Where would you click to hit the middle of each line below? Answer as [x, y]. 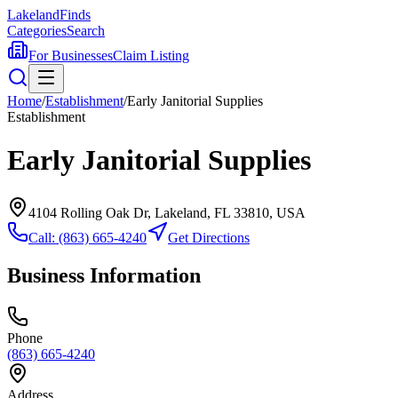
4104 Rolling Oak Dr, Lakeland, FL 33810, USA [167, 212]
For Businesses [71, 56]
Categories [37, 31]
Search [86, 31]
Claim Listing [151, 56]
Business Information [104, 275]
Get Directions [209, 237]
